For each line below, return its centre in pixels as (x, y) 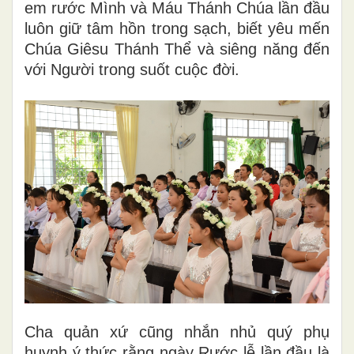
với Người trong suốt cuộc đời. (132, 69)
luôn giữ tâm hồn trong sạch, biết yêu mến (177, 28)
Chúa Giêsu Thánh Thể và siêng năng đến (177, 49)
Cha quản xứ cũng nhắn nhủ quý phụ (177, 331)
